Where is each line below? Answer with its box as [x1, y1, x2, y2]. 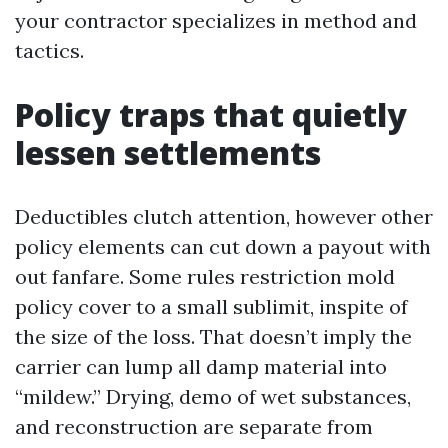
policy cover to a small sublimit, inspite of [15, 294, 408, 319]
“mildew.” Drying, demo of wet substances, [15, 384, 411, 409]
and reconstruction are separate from [15, 414, 373, 439]
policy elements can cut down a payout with [15, 234, 431, 259]
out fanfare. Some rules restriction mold [15, 264, 395, 289]
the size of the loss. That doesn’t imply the [15, 324, 412, 349]
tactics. [15, 38, 84, 63]
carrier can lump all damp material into [15, 354, 387, 379]
